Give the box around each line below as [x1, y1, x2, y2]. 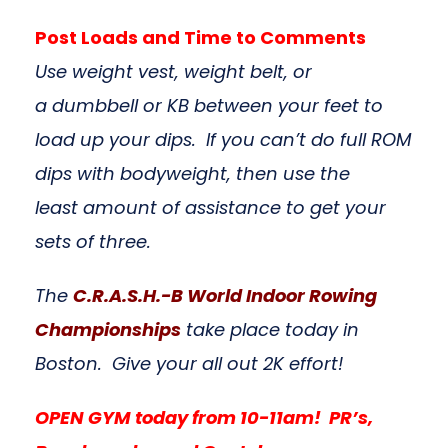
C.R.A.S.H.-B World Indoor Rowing [73, 283, 377, 308]
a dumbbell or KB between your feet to [35, 93, 383, 118]
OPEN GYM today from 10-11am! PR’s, [35, 405, 373, 430]
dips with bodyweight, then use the [35, 161, 350, 186]
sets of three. [35, 229, 176, 254]
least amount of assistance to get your [35, 195, 386, 220]
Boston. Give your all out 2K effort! [35, 351, 383, 376]
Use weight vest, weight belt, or [35, 59, 312, 84]
